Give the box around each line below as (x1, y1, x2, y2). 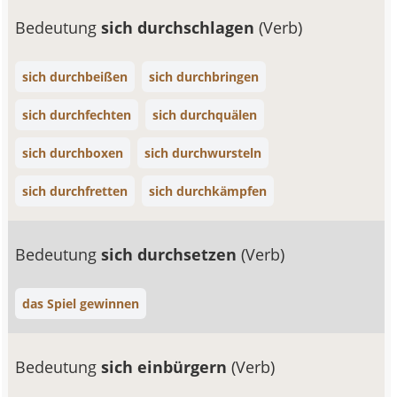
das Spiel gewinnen (22, 295, 140, 312)
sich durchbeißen (22, 68, 128, 85)
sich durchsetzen (101, 244, 242, 265)
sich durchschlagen (101, 17, 260, 38)
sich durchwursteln (144, 144, 262, 161)
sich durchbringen (149, 68, 260, 85)
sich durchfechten (22, 106, 132, 123)
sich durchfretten (22, 183, 128, 199)
